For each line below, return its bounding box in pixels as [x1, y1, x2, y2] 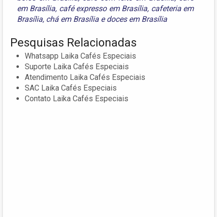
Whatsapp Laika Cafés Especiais [25, 51, 136, 61]
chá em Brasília [46, 14, 99, 24]
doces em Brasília [107, 14, 167, 24]
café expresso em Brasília [59, 3, 148, 13]
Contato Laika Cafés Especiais [25, 93, 128, 103]
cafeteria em [151, 3, 194, 13]
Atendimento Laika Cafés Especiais [25, 72, 145, 82]
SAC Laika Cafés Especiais [25, 83, 117, 93]
